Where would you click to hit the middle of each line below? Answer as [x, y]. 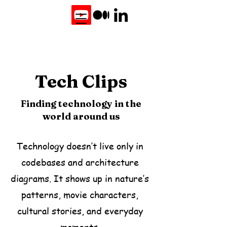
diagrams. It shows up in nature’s [80, 178]
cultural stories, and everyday [80, 211]
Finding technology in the [81, 104]
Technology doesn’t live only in [80, 146]
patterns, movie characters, [80, 194]
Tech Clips [81, 81]
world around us [81, 116]
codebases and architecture [80, 162]
